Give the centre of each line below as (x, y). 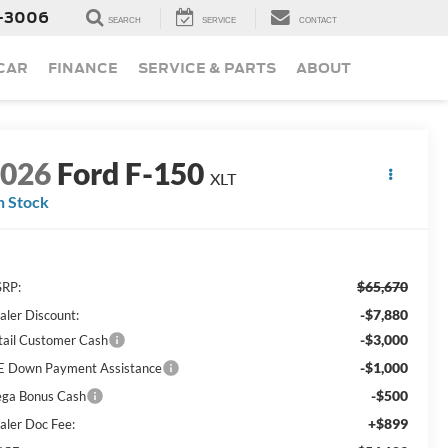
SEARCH (124, 21)
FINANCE (83, 68)
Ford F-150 (131, 173)
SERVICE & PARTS (207, 68)
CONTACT (318, 21)
